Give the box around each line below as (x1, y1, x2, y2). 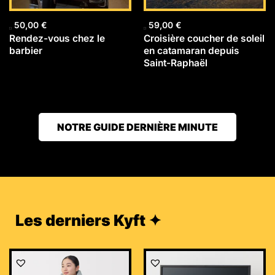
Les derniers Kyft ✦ (15, 211, 161, 230)
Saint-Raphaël (144, 57, 207, 69)
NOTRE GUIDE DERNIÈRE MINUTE (57, 120, 218, 133)
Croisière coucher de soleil (144, 33, 265, 45)
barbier (9, 45, 42, 57)
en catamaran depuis (144, 45, 239, 57)
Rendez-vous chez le (9, 33, 105, 45)
